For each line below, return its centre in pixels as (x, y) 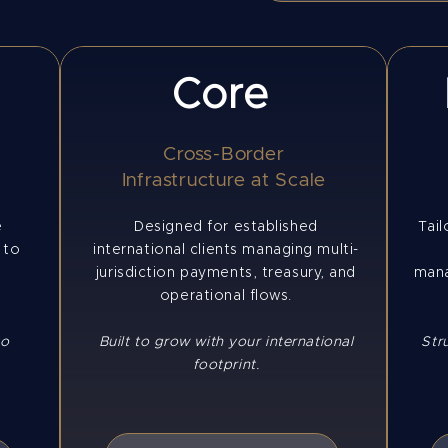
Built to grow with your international (226, 342)
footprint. (226, 365)
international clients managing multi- (226, 250)
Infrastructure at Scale (224, 180)
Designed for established (226, 227)
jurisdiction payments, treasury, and (226, 273)
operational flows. (226, 296)
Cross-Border (224, 154)
